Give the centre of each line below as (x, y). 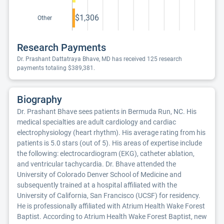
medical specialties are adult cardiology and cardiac (96, 122)
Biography (39, 99)
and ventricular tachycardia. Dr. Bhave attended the (96, 164)
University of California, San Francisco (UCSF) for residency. (109, 195)
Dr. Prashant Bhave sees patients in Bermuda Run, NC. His (107, 111)
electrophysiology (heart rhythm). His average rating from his (111, 132)
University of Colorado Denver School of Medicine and (99, 174)
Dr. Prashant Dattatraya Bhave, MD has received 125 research (99, 59)
